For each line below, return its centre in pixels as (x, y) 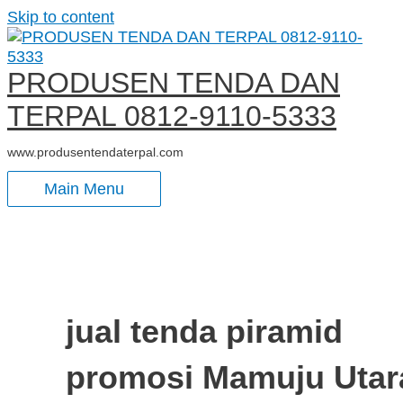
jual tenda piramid (204, 331)
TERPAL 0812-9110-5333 (172, 116)
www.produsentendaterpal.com (95, 152)
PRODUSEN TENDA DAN (174, 83)
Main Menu (84, 189)
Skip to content (61, 17)
